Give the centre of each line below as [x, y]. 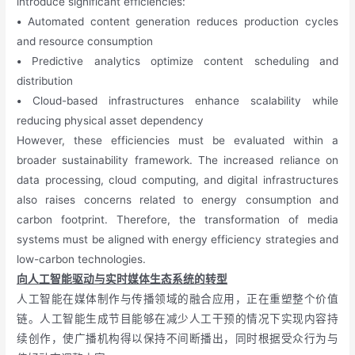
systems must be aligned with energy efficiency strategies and [177, 239]
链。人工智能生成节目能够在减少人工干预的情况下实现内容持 [177, 318]
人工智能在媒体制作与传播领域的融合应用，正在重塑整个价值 [177, 298]
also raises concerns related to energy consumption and [177, 199]
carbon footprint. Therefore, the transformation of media [177, 219]
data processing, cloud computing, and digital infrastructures [177, 179]
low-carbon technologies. [82, 259]
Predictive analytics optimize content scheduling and [180, 61]
